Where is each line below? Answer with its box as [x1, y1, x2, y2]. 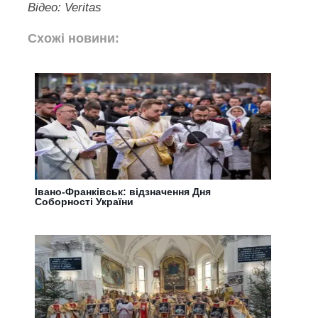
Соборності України [35, 196, 134, 208]
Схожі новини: [28, 31, 120, 46]
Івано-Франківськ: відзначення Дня [35, 186, 212, 198]
